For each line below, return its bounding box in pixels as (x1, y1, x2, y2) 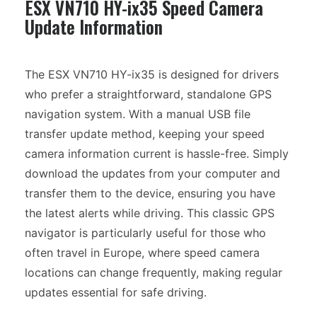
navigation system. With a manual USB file (25, 107, 250, 121)
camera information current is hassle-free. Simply (25, 146, 289, 161)
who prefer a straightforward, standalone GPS (25, 87, 272, 101)
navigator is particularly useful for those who (25, 226, 266, 240)
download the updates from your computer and (25, 166, 280, 180)
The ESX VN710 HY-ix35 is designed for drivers (25, 67, 279, 81)
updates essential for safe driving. (25, 285, 207, 299)
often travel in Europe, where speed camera (25, 246, 260, 260)
